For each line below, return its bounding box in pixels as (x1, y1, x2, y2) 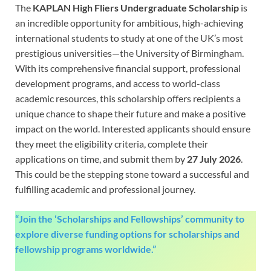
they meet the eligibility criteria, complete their (15, 137, 208, 149)
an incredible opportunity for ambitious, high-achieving (15, 16, 243, 28)
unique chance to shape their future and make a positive (15, 107, 246, 119)
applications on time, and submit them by (15, 152, 187, 165)
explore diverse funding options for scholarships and (15, 227, 240, 240)
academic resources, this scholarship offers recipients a (15, 92, 241, 104)
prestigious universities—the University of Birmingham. (15, 47, 244, 59)
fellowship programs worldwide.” (15, 243, 156, 255)
